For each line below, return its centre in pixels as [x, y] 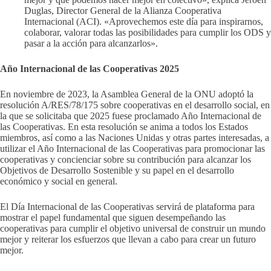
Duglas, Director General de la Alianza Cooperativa [123, 11]
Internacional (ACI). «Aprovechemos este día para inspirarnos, [144, 22]
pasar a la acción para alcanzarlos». [91, 44]
